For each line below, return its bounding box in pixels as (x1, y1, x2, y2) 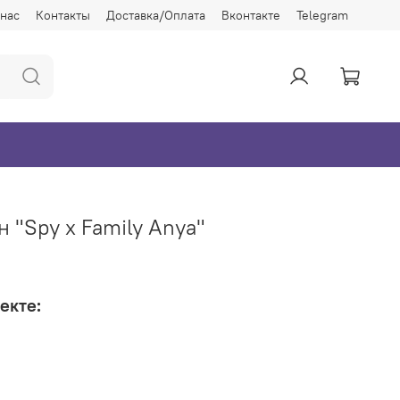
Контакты (36, 6, 90, 23)
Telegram (296, 6, 348, 23)
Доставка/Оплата (106, 6, 205, 23)
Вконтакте (221, 6, 280, 23)
